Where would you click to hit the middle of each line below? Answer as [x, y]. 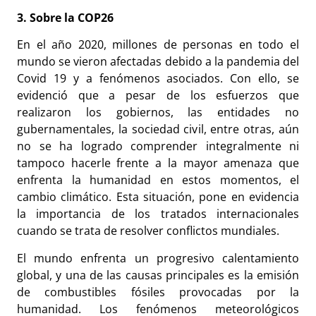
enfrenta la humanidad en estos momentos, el [158, 180]
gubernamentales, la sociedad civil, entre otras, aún [158, 129]
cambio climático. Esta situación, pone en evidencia [158, 197]
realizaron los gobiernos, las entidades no [158, 113]
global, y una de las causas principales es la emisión [158, 275]
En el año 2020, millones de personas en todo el [158, 45]
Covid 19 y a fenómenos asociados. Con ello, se [158, 79]
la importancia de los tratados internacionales [158, 214]
